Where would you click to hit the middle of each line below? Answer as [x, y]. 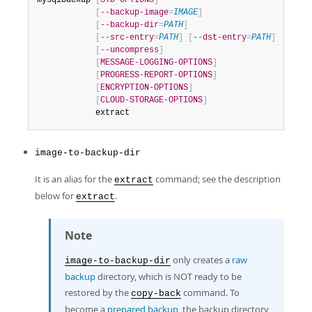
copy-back [156, 294]
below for [55, 196]
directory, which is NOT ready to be [169, 276]
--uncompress [130, 50]
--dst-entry [220, 38]
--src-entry [127, 38]
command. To [210, 292]
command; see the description [217, 179]
